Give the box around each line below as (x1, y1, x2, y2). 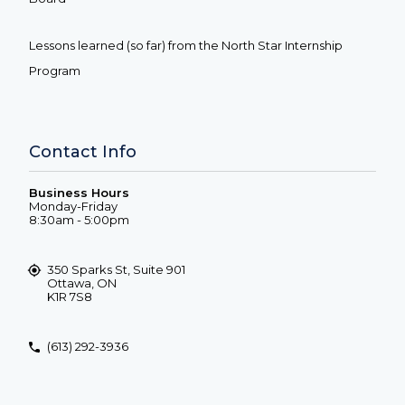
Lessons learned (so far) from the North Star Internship (29, 37, 343, 52)
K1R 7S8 (47, 288, 92, 304)
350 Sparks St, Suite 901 (47, 261, 185, 277)
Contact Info (29, 141, 137, 162)
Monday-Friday (29, 198, 118, 213)
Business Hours (29, 184, 129, 200)
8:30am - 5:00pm (29, 212, 129, 227)
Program (29, 62, 80, 78)
